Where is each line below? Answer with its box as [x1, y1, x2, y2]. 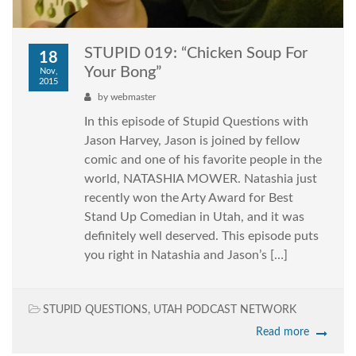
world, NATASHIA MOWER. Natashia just [84, 172, 317, 186]
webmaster [110, 92, 156, 103]
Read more [256, 327, 309, 339]
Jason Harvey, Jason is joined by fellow [84, 134, 300, 148]
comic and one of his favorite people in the [84, 153, 322, 167]
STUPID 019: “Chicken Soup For [84, 45, 308, 62]
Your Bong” [84, 64, 161, 81]
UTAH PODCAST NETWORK [153, 304, 296, 316]
